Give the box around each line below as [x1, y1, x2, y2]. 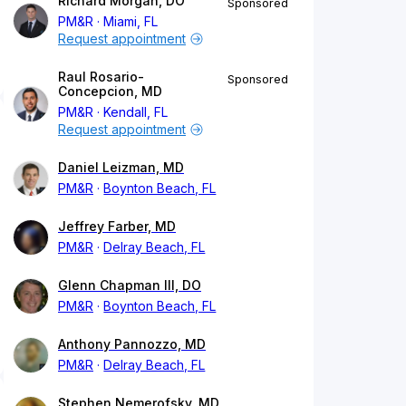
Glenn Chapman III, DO [58, 277, 201, 294]
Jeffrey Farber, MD [58, 218, 176, 235]
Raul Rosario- [58, 69, 144, 85]
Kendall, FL [103, 104, 169, 121]
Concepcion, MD [58, 83, 162, 100]
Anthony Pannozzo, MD [58, 336, 206, 353]
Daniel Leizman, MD [58, 159, 184, 176]
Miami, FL [103, 14, 159, 30]
